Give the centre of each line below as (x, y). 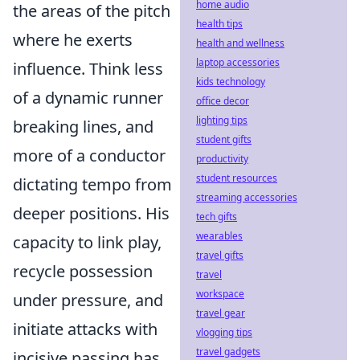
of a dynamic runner (88, 98)
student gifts (224, 139)
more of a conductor (89, 155)
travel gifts (220, 255)
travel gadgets (228, 352)
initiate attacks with (85, 329)
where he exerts (73, 40)
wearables (219, 236)
